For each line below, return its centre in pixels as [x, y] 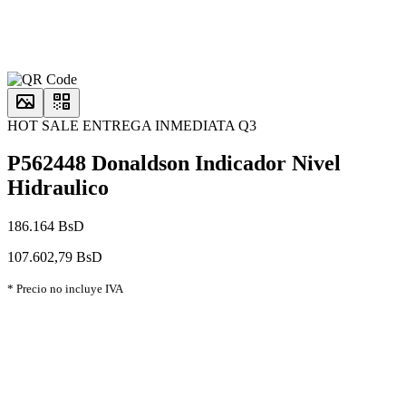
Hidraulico [58, 188]
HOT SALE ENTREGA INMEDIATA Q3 [132, 125]
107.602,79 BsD [55, 257]
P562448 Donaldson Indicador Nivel [174, 164]
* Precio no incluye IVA [65, 289]
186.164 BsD [46, 227]
